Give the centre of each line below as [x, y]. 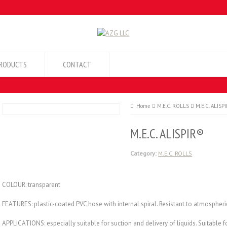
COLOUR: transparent [31, 185]
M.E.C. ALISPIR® [167, 134]
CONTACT [77, 64]
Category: [144, 153]
